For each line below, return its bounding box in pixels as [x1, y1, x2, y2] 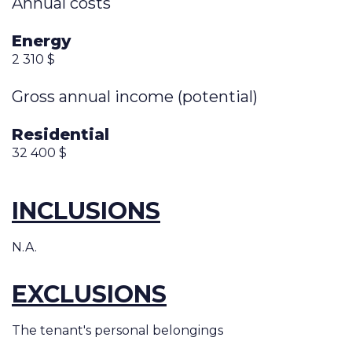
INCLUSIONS [12, 196, 160, 226]
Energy [12, 31, 71, 51]
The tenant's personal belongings [12, 323, 223, 339]
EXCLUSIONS [12, 280, 167, 310]
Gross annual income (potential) [12, 86, 258, 106]
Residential [12, 124, 109, 144]
